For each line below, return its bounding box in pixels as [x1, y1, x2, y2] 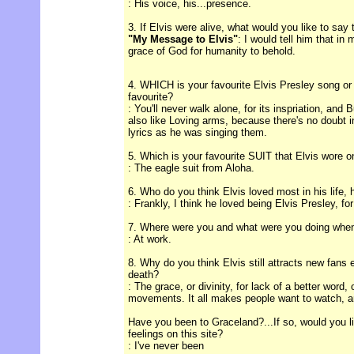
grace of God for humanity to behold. [128, 45, 296, 58]
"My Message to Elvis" [128, 33, 238, 46]
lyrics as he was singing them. [128, 126, 267, 139]
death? [128, 269, 159, 281]
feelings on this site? [128, 328, 223, 341]
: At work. [128, 233, 171, 246]
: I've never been [128, 340, 204, 352]
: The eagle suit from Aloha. [128, 162, 254, 175]
